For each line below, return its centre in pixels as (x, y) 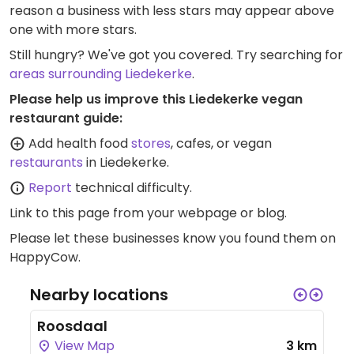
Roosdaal (72, 326)
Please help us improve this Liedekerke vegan (156, 99)
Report (50, 188)
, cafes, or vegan (221, 143)
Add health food (78, 143)
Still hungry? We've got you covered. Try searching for (176, 55)
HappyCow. (45, 257)
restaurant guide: (66, 118)
